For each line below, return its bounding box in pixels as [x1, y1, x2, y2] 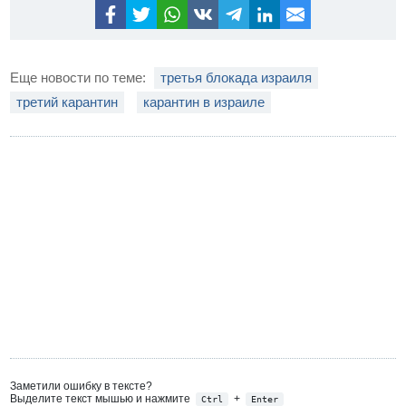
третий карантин [16, 93, 119, 110]
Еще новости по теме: [10, 69, 150, 85]
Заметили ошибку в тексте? [10, 379, 153, 392]
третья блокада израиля [160, 69, 313, 85]
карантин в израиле [143, 93, 266, 110]
